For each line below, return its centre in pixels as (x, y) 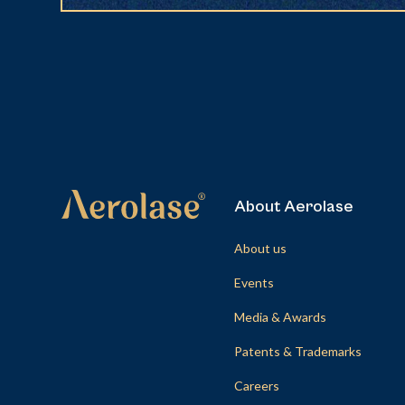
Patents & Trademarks (297, 351)
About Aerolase (293, 206)
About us (260, 248)
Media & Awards (280, 316)
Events (254, 282)
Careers (256, 385)
